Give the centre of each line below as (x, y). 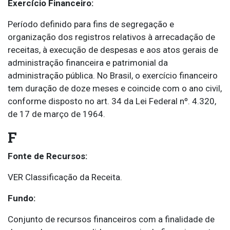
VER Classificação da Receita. (65, 177)
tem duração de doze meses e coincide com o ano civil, (115, 89)
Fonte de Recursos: (47, 156)
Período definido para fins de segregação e (91, 24)
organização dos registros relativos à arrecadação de (111, 37)
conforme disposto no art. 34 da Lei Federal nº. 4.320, (112, 101)
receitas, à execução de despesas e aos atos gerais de (113, 50)
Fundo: (22, 198)
